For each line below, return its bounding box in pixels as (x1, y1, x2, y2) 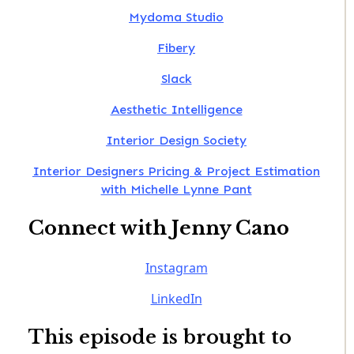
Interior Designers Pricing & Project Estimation (32, 163, 320, 179)
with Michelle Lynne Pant (100, 181, 252, 197)
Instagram (145, 259, 208, 277)
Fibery (157, 40, 195, 55)
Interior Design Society (106, 132, 247, 148)
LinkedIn (150, 290, 202, 308)
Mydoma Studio (129, 9, 224, 24)
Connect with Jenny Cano (28, 217, 289, 240)
